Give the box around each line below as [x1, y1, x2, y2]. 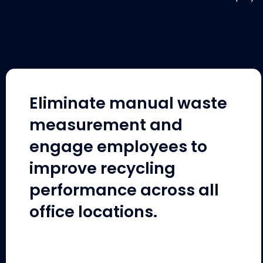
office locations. [29, 200, 157, 222]
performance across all [29, 178, 219, 201]
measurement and [29, 113, 183, 136]
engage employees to [29, 135, 207, 157]
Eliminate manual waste [29, 92, 227, 114]
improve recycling [29, 157, 176, 179]
